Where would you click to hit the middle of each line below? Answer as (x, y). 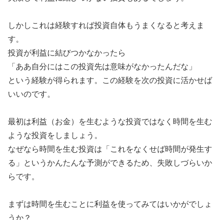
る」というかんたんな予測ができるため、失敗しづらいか (110, 163)
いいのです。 (31, 94)
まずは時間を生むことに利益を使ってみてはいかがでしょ (110, 204)
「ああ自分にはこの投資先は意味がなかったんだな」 (102, 66)
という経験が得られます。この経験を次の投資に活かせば (110, 80)
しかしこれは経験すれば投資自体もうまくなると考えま (106, 25)
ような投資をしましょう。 (55, 135)
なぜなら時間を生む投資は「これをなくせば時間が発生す (110, 149)
